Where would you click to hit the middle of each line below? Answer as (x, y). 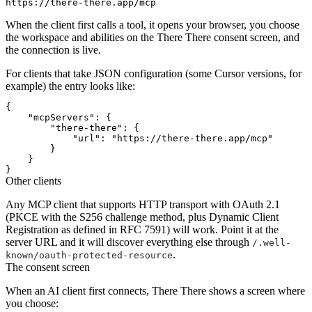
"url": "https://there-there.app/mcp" (139, 138)
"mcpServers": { (58, 117)
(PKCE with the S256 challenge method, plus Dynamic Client (142, 217)
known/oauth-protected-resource (89, 255)
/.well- (272, 242)
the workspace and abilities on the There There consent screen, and (153, 37)
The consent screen (48, 267)
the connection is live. (53, 49)
